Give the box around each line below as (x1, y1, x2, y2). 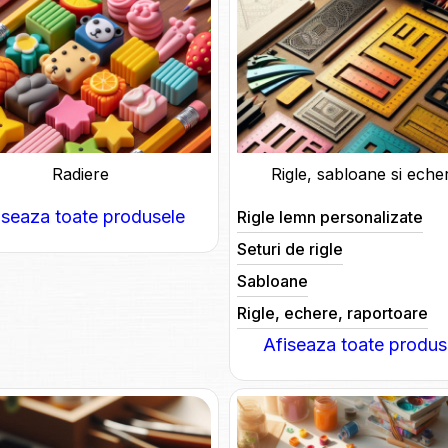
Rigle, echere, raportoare (236, 303, 428, 324)
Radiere (52, 164, 110, 185)
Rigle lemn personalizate (236, 207, 423, 228)
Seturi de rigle (236, 239, 343, 260)
